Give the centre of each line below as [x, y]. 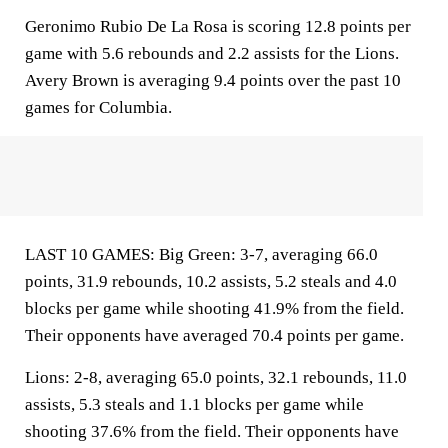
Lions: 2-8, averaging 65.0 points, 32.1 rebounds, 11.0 [216, 377]
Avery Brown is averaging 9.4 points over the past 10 [213, 80]
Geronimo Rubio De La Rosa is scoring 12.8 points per [218, 26]
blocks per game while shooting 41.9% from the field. [214, 308]
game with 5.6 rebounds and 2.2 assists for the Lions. [212, 53]
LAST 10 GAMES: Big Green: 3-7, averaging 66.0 [201, 254]
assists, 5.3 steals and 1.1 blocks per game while [194, 404]
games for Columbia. [98, 107]
